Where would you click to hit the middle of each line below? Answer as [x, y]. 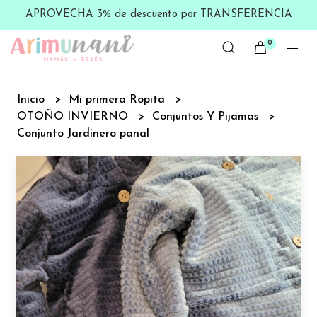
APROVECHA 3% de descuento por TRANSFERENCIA [158, 15]
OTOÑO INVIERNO [75, 116]
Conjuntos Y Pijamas [207, 116]
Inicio [33, 99]
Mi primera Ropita [119, 99]
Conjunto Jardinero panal [83, 133]
